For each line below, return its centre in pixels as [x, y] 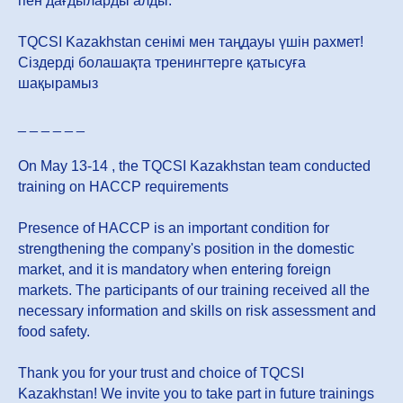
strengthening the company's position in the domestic [186, 248]
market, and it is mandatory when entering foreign [175, 269]
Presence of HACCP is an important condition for [174, 228]
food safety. [54, 331]
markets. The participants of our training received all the [194, 290]
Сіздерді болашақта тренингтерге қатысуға [162, 62]
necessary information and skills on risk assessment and [197, 310]
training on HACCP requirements [123, 186]
